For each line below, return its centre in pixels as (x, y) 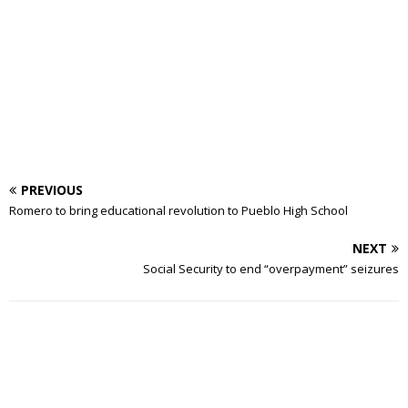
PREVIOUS (52, 190)
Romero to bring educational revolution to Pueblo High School (178, 210)
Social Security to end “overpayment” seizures (271, 269)
